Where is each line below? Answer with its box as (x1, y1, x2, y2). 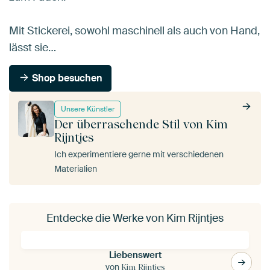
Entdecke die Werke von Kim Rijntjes (46, 210, 224, 225)
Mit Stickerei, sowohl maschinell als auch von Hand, (9, 23, 260, 38)
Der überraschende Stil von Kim (54, 116, 228, 131)
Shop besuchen (30, 71, 103, 84)
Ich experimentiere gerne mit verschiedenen (54, 148, 224, 160)
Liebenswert (108, 248, 162, 261)
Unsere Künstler (61, 104, 115, 114)
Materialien (54, 163, 97, 174)
